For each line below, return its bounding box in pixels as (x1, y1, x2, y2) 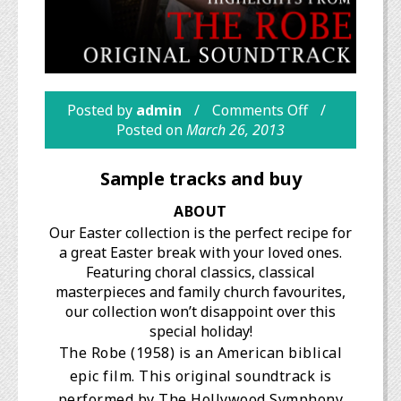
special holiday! (149, 321, 252, 342)
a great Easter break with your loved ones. (59, 243, 342, 263)
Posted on (116, 120, 186, 141)
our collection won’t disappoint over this (65, 302, 336, 322)
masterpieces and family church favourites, (55, 282, 346, 303)
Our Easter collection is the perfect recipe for (49, 223, 352, 243)
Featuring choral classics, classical (86, 262, 315, 283)
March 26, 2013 (186, 120, 285, 141)
